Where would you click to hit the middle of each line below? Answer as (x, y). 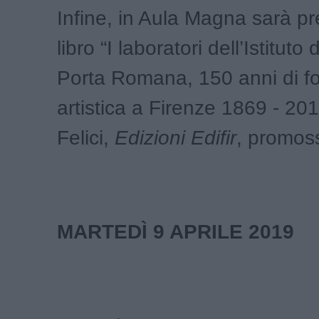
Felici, (86, 138)
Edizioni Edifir (176, 138)
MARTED (99, 232)
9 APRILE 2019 (224, 232)
